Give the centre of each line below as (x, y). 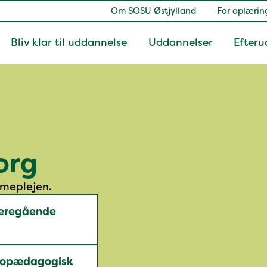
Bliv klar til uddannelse (69, 43)
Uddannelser (180, 43)
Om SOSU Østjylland (153, 11)
